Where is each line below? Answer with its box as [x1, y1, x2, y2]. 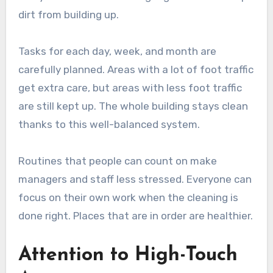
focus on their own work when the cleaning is [18, 191, 238, 204]
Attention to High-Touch [18, 246, 238, 266]
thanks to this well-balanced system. [18, 118, 200, 131]
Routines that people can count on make [18, 155, 217, 168]
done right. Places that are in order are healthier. [18, 210, 253, 222]
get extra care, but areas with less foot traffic [18, 82, 242, 94]
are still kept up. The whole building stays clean [18, 100, 248, 113]
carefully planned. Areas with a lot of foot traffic [18, 63, 253, 76]
